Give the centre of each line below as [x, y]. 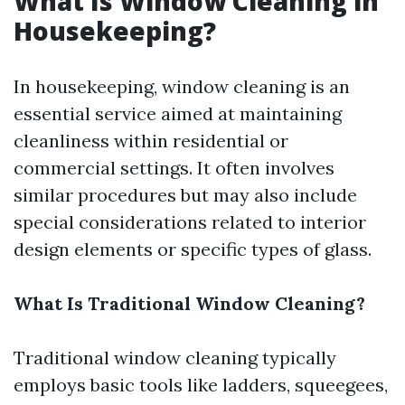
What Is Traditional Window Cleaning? [189, 303]
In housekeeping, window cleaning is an [182, 86]
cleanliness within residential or [151, 141]
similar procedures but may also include [185, 195]
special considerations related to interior [190, 222]
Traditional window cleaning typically [175, 358]
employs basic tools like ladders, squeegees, [201, 385]
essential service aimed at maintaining [178, 113]
